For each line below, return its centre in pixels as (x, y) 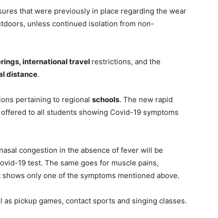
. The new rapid (146, 100)
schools (106, 100)
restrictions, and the (126, 62)
